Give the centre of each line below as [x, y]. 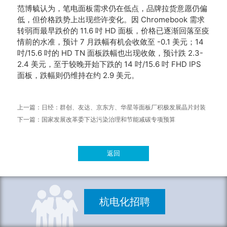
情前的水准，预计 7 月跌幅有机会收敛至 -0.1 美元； [106, 42]
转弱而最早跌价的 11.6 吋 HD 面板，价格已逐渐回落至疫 [113, 31]
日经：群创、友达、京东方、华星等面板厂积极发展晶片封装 [123, 107]
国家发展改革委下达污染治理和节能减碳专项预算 [108, 120]
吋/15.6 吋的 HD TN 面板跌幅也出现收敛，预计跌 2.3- [110, 53]
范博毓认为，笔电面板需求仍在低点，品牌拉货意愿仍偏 [112, 8]
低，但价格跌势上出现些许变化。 [74, 20]
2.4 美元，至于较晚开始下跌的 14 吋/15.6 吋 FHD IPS [109, 64]
